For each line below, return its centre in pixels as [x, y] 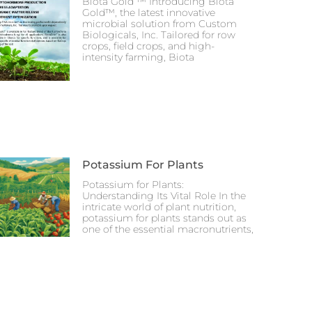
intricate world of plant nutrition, [159, 206]
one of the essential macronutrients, [168, 229]
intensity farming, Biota [139, 57]
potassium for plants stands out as [165, 218]
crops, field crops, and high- [149, 46]
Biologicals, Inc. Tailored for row [159, 35]
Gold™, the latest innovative [149, 13]
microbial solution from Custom [160, 24]
